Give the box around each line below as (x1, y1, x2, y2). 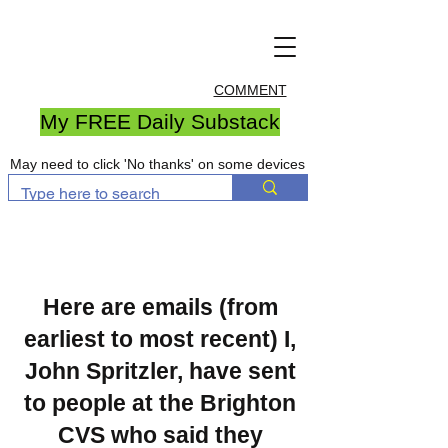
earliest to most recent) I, (24, 326, 296, 352)
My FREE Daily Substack (40, 110, 280, 133)
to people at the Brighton (24, 390, 296, 416)
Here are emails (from (42, 294, 278, 320)
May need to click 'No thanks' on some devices (10, 156, 305, 172)
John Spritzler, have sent (24, 358, 296, 384)
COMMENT (213, 82, 287, 98)
